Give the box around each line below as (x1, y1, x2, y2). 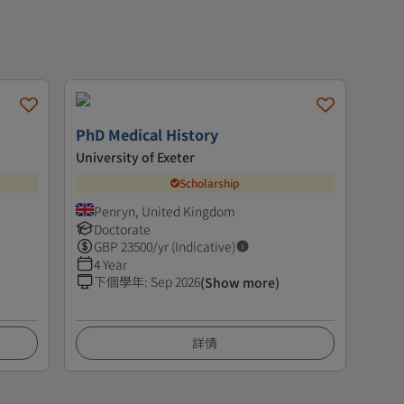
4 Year (93, 254, 127, 273)
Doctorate (93, 219, 151, 238)
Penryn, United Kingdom (93, 201, 235, 220)
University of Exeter (75, 147, 195, 166)
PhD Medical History (75, 123, 218, 145)
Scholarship (179, 175, 240, 191)
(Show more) (199, 272, 280, 291)
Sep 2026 (150, 271, 200, 290)
